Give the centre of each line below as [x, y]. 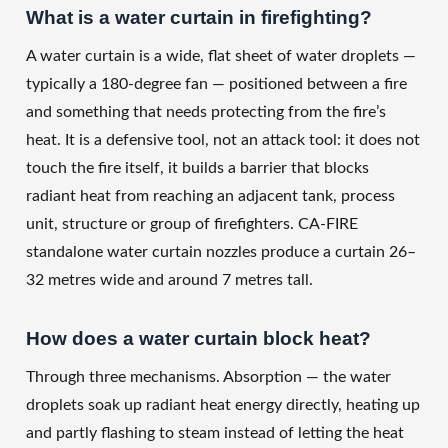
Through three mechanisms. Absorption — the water [208, 377]
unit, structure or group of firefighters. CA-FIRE [192, 224]
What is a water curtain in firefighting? [199, 18]
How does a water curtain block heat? [198, 339]
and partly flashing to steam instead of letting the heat [215, 433]
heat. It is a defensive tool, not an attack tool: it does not [223, 140]
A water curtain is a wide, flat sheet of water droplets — [221, 56]
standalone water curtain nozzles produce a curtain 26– [221, 252]
